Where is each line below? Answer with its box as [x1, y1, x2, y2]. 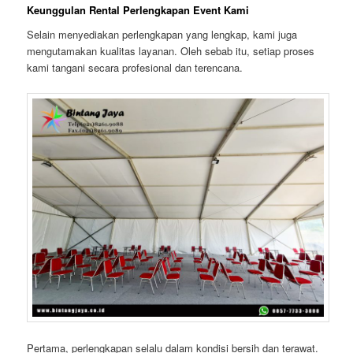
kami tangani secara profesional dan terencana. [27, 60, 243, 76]
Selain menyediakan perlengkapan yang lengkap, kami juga [27, 27, 298, 43]
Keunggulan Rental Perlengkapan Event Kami [27, 2, 250, 17]
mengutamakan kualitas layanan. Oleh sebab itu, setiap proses [27, 43, 315, 59]
